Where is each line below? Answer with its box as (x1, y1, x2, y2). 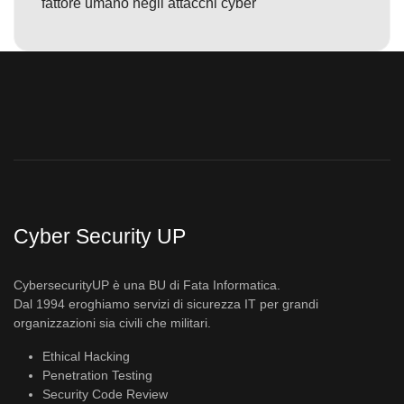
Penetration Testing (42, 367, 152, 382)
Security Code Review (42, 386, 168, 401)
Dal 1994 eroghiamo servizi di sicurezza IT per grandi (14, 296, 318, 311)
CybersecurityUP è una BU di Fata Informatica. (14, 277, 280, 292)
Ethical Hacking (42, 348, 130, 363)
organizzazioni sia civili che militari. (14, 315, 211, 330)
